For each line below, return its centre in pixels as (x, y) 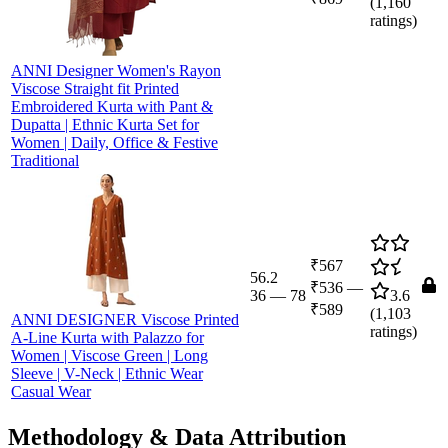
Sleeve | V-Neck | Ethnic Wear (107, 373)
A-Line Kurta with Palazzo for (107, 337)
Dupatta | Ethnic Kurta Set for (105, 124)
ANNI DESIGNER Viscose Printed (125, 319)
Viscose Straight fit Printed (95, 88)
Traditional (45, 160)
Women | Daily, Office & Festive (114, 142)
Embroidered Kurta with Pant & (112, 106)
